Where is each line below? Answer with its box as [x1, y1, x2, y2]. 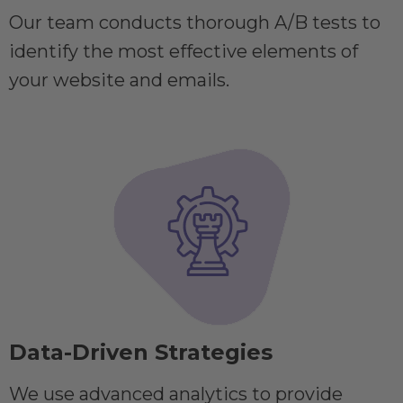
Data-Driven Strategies [9, 339, 273, 366]
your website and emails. [9, 69, 229, 92]
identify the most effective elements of [9, 40, 358, 63]
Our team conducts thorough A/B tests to [9, 12, 381, 34]
